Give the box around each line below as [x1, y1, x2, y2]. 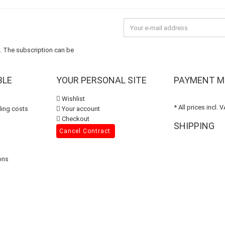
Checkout [60, 115, 89, 123]
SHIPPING [174, 121, 214, 131]
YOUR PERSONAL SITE [56, 75, 147, 85]
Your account [60, 105, 100, 113]
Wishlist [60, 95, 85, 102]
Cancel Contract [59, 128, 110, 135]
